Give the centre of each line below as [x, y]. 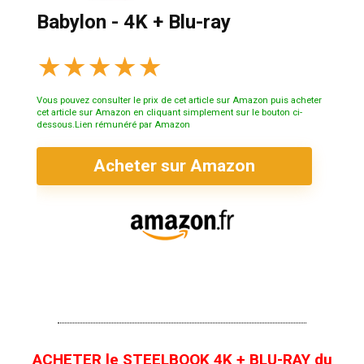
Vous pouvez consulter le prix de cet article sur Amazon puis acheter [179, 101]
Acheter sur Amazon [174, 166]
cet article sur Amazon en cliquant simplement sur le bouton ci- [169, 113]
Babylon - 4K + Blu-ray [134, 22]
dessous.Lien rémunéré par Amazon [113, 125]
